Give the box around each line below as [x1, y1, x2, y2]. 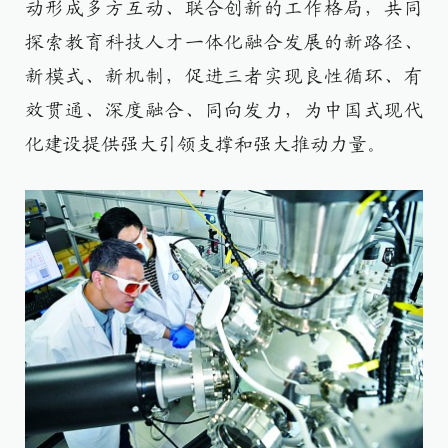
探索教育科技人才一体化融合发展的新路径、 [25, 33, 423, 52]
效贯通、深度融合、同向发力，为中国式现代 [25, 101, 423, 120]
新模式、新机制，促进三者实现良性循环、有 [25, 67, 423, 86]
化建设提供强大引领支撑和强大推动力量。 [25, 135, 386, 154]
